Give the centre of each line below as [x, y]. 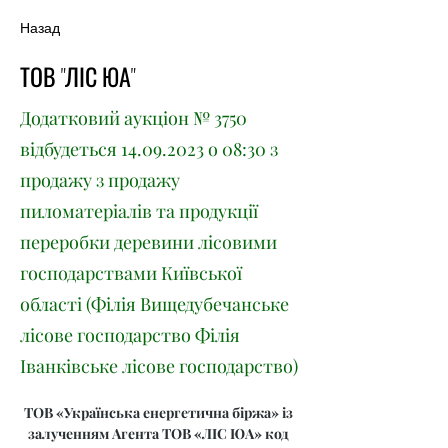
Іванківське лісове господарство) [159, 366]
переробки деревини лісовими [148, 242]
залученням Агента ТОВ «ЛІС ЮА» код [160, 433]
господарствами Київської [131, 273]
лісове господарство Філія [130, 335]
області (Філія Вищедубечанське [154, 304]
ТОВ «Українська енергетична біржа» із [160, 412]
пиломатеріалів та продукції [139, 211]
